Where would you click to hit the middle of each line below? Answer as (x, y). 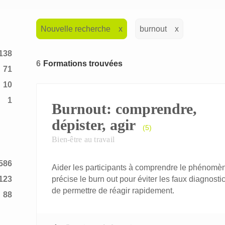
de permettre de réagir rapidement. (113, 191)
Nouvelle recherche (76, 29)
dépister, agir (94, 125)
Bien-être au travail (83, 139)
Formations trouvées (83, 63)
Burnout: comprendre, (124, 109)
